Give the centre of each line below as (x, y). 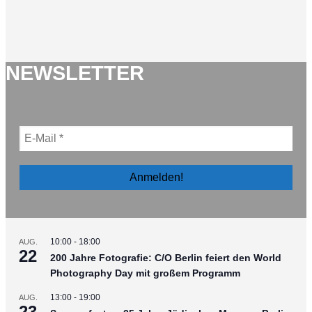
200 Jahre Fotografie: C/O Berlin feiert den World (166, 257)
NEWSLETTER (75, 73)
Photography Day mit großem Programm (145, 273)
